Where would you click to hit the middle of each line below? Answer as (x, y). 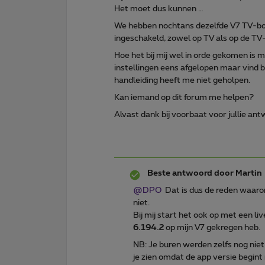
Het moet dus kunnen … (159, 9)
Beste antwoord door (190, 173)
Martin (248, 173)
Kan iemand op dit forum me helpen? (184, 97)
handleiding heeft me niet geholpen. (182, 80)
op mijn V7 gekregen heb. (212, 227)
